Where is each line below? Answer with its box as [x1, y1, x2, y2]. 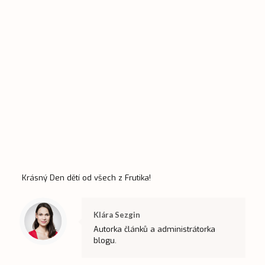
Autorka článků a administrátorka [93, 224, 215, 235]
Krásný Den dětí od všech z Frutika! [21, 173, 151, 183]
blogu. [93, 235, 117, 246]
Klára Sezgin [93, 210, 140, 220]
